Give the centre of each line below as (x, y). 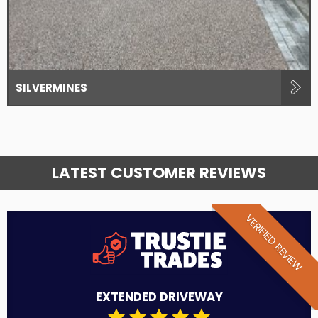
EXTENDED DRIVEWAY (159, 297)
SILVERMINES (51, 87)
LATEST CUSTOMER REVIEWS (159, 173)
